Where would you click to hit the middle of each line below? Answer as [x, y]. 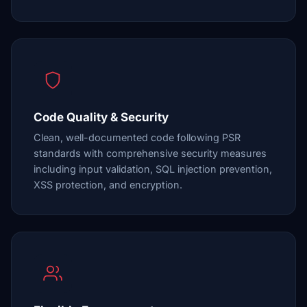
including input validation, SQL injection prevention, [153, 169]
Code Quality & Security [101, 117]
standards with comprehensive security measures [150, 153]
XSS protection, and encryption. [108, 185]
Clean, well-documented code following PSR [137, 137]
